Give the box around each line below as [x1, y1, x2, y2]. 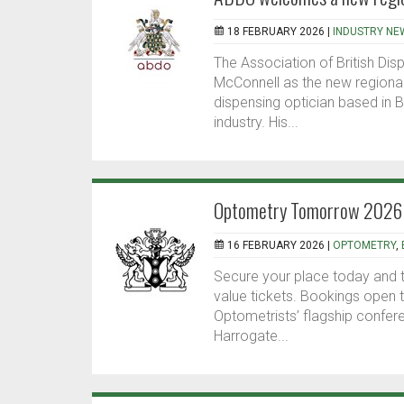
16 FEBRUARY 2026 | [227, 239, 333, 252]
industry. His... [214, 114, 298, 132]
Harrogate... [214, 327, 289, 345]
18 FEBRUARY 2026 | [227, 25, 333, 39]
